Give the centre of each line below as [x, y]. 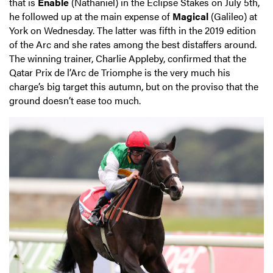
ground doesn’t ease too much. [75, 100]
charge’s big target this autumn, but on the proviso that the [134, 86]
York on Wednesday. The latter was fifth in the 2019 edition [133, 30]
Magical [190, 16]
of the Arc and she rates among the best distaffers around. [133, 44]
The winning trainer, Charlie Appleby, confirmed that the [128, 58]
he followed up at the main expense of [91, 16]
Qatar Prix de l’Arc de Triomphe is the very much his [120, 72]
